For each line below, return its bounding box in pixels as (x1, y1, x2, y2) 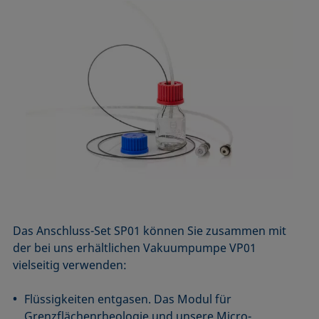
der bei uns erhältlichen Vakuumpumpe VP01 (13, 240, 257, 256)
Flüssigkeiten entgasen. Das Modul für (24, 291, 232, 308)
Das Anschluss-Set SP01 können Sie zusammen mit (13, 223, 287, 239)
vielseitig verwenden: (13, 257, 127, 273)
